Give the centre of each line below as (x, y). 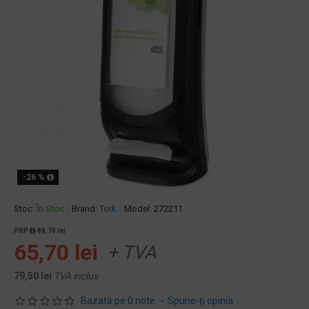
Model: (138, 209)
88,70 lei (51, 231)
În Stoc (50, 209)
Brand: (84, 209)
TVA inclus (76, 276)
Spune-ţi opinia (200, 301)
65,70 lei (56, 252)
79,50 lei (33, 276)
